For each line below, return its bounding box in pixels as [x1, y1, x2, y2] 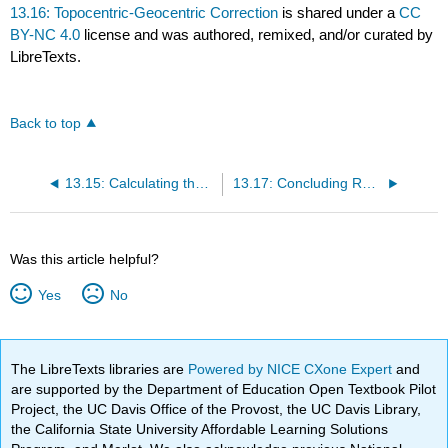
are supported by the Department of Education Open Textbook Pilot [11, 380, 437, 397]
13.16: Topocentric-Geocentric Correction [10, 4, 279, 22]
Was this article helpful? [10, 251, 160, 268]
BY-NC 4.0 [10, 26, 81, 44]
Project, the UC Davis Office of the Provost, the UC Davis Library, [11, 400, 422, 417]
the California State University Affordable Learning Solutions [11, 420, 389, 437]
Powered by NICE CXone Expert [188, 360, 397, 377]
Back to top [10, 116, 82, 132]
